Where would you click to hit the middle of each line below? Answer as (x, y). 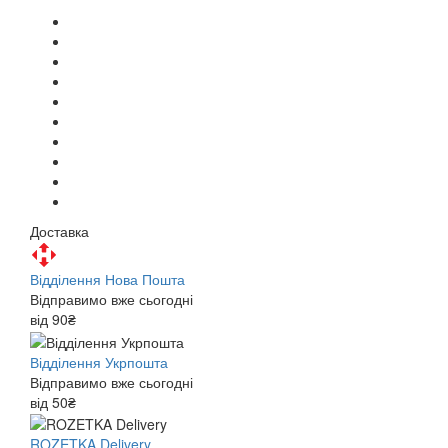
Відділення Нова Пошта (107, 279)
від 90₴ (53, 319)
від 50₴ (53, 401)
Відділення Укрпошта (99, 361)
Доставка (59, 231)
